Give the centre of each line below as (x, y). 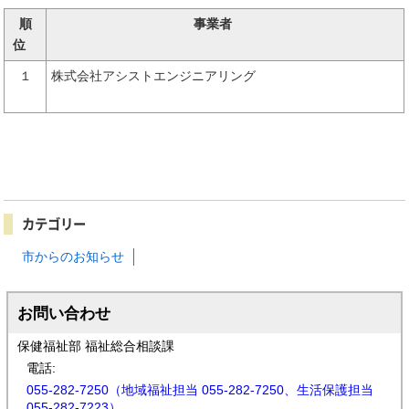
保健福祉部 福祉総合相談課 (95, 346)
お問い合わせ (63, 314)
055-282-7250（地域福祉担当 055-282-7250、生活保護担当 (199, 390)
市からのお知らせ (73, 256)
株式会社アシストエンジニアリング (224, 75)
